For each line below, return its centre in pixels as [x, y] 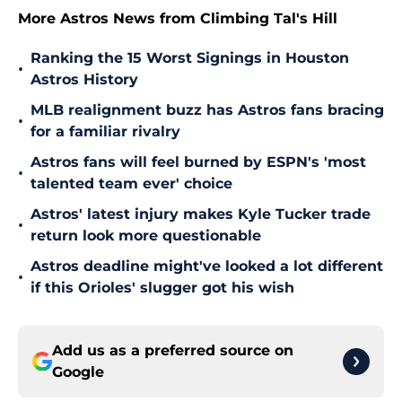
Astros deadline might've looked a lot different [207, 267]
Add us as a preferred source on [173, 351]
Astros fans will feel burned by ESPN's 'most [198, 162]
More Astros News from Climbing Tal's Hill [178, 19]
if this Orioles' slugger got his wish [162, 288]
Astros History [84, 80]
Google [78, 372]
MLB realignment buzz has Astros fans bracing [207, 110]
